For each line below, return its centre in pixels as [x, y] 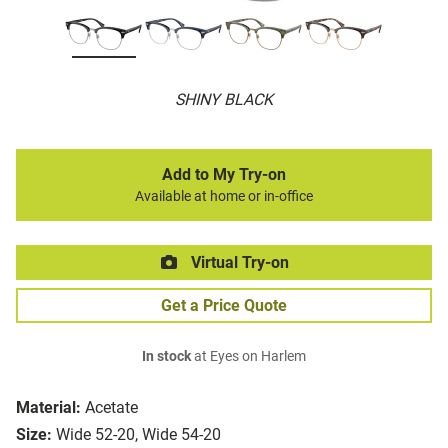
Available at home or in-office [224, 197]
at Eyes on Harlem [248, 357]
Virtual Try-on [238, 263]
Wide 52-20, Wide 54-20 [138, 435]
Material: [48, 408]
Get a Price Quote [224, 306]
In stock [166, 357]
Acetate [111, 408]
